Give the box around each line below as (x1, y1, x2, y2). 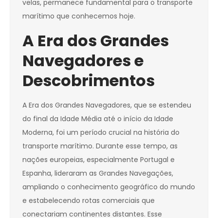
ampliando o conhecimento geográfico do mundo (22, 182, 195, 192)
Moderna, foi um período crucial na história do (22, 127, 180, 138)
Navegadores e (22, 50, 144, 72)
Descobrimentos (22, 70, 155, 92)
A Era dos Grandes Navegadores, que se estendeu (22, 100, 191, 110)
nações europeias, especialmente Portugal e (22, 155, 175, 165)
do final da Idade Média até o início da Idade (22, 114, 173, 124)
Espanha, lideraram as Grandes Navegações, (22, 168, 173, 179)
